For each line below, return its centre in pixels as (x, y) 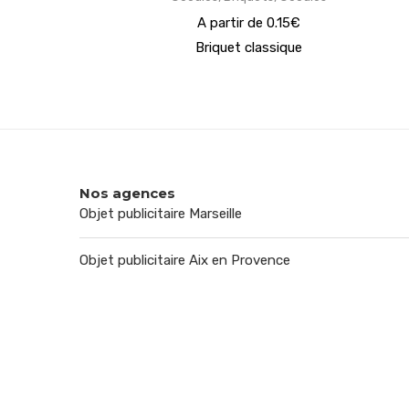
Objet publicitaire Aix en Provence (185, 260)
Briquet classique (248, 47)
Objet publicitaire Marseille (161, 214)
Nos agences (127, 193)
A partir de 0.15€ (248, 23)
